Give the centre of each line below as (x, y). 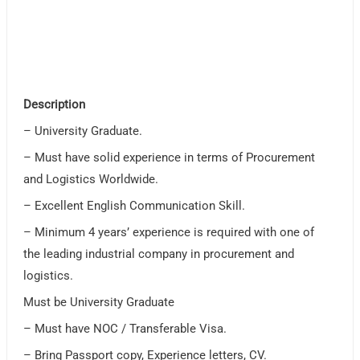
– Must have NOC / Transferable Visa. (125, 329)
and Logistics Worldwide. (91, 180)
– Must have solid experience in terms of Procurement (170, 158)
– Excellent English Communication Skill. (135, 206)
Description (55, 105)
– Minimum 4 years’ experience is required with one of (169, 233)
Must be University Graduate (99, 303)
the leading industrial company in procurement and (159, 254)
